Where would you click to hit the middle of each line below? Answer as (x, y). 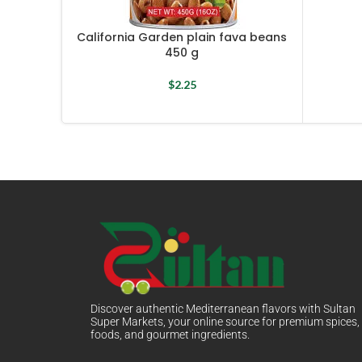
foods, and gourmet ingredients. (170, 335)
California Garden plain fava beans (182, 38)
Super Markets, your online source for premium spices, (225, 322)
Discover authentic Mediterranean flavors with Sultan (223, 309)
